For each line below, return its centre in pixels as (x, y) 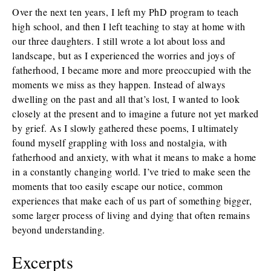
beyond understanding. (59, 230)
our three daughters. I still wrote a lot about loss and (119, 41)
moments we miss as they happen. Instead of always (119, 84)
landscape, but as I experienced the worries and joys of (124, 55)
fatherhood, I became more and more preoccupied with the (132, 70)
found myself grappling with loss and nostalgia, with (119, 142)
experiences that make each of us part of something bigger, (132, 201)
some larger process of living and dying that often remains (131, 215)
